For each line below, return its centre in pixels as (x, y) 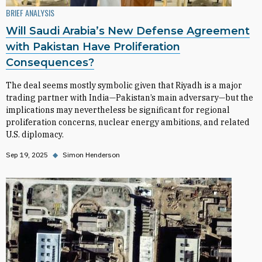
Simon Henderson (91, 155)
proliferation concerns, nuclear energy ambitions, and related (128, 122)
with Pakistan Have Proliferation (93, 47)
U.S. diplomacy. (35, 135)
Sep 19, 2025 (27, 155)
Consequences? (50, 63)
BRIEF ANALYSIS (30, 13)
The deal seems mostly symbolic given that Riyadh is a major (124, 85)
